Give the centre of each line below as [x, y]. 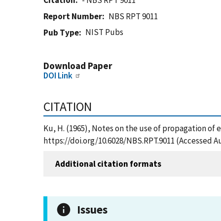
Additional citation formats [108, 164]
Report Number [73, 16]
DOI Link [58, 75]
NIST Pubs [105, 32]
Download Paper [78, 66]
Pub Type [61, 33]
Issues [92, 209]
